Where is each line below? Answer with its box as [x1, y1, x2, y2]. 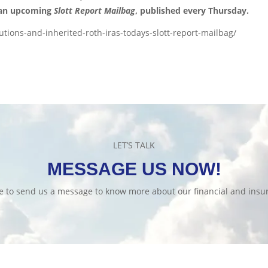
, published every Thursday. [135, 5, 249, 16]
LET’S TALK [113, 139, 155, 151]
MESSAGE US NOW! [47, 159, 221, 179]
